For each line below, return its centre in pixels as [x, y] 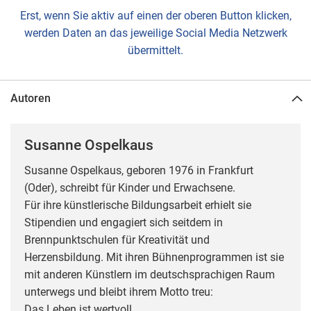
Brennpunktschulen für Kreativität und [117, 240]
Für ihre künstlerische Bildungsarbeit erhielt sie [138, 205]
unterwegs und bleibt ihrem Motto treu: [119, 292]
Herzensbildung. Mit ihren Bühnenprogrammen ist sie [154, 258]
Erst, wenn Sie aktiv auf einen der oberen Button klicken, [155, 15]
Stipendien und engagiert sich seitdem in [124, 223]
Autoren [31, 98]
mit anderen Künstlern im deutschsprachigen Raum [150, 275]
